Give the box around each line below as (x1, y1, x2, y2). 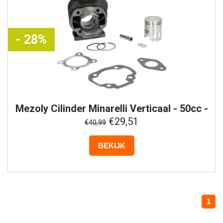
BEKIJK (98, 141, 125, 150)
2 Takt (98, 112, 125, 124)
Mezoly (15, 102, 48, 114)
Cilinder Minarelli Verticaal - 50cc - (48, 102, 208, 114)
